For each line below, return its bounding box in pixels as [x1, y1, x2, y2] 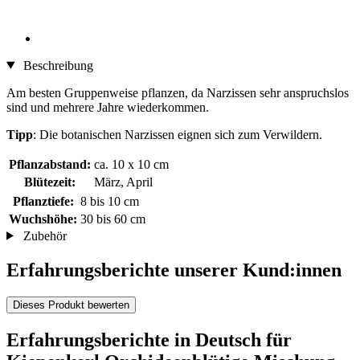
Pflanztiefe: [12, 194, 74, 208]
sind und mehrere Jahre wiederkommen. [6, 100, 209, 114]
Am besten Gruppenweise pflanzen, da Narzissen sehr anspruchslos [6, 85, 349, 100]
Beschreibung [19, 58, 93, 72]
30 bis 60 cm [80, 211, 145, 226]
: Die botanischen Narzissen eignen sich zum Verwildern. [33, 127, 322, 141]
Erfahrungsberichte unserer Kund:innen [6, 259, 342, 280]
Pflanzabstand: [9, 157, 91, 171]
